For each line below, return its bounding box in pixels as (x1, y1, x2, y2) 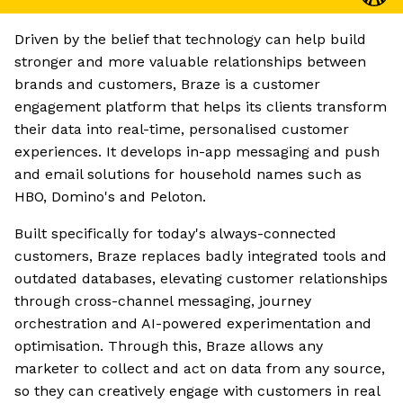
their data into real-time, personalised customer (14, 121, 349, 139)
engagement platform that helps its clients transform (14, 98, 387, 116)
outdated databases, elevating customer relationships (14, 270, 388, 288)
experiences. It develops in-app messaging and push (14, 143, 380, 161)
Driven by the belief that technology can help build (14, 31, 366, 49)
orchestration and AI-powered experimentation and (14, 315, 372, 333)
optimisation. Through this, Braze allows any (14, 337, 323, 355)
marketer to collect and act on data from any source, (14, 360, 385, 378)
